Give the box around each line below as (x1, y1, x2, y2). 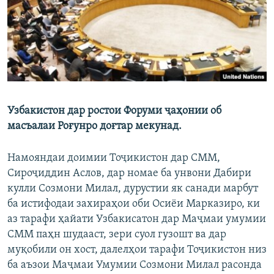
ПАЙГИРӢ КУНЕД (11, 50, 73, 59)
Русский (11, 16, 50, 28)
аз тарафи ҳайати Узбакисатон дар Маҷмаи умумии (7, 213, 266, 226)
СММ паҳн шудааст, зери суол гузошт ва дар (7, 229, 226, 241)
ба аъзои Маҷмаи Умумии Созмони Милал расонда (7, 259, 262, 272)
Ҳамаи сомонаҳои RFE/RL (21, 131, 141, 144)
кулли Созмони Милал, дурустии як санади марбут (7, 183, 258, 195)
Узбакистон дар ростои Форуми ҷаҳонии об (7, 105, 221, 117)
